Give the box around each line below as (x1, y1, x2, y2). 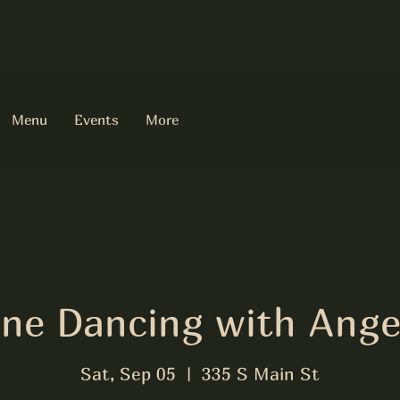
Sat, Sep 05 (80, 362, 176, 384)
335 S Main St (202, 362, 320, 384)
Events (74, 111, 119, 129)
